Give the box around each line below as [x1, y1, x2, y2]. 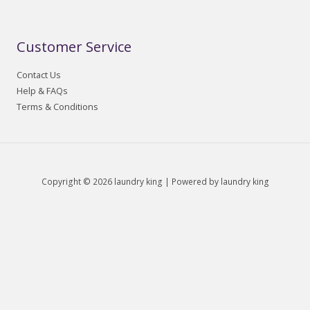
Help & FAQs [17, 84, 68, 97]
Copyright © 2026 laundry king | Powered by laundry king [41, 175, 269, 187]
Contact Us [17, 68, 61, 81]
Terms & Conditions [17, 100, 98, 113]
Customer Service [17, 37, 131, 56]
